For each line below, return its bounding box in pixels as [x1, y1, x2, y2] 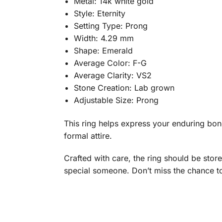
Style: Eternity [73, 8, 125, 18]
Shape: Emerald [73, 45, 133, 55]
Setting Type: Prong [73, 20, 148, 31]
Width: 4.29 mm [73, 33, 134, 43]
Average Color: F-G [73, 57, 147, 68]
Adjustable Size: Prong [73, 95, 159, 105]
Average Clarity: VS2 [73, 70, 152, 80]
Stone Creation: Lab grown [73, 82, 174, 93]
